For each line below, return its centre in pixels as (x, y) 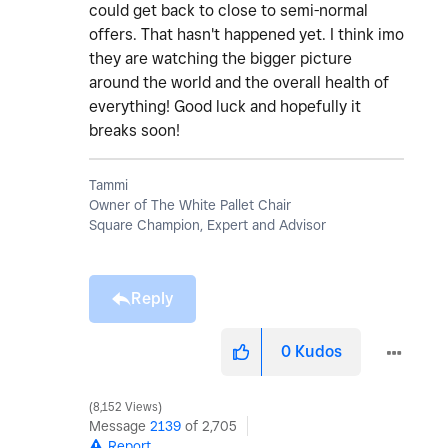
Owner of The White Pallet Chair (190, 205)
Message (119, 426)
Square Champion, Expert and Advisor (207, 225)
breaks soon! (134, 131)
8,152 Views (125, 407)
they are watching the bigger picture (220, 59)
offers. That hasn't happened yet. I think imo (246, 35)
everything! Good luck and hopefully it (225, 107)
